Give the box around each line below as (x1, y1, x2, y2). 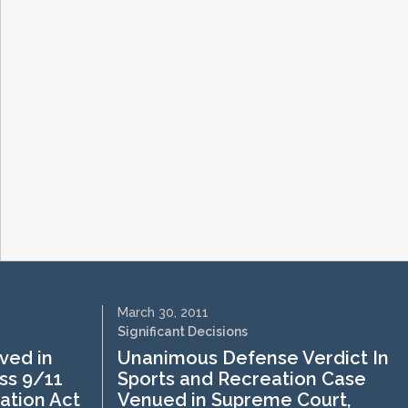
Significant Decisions (117, 324, 248, 339)
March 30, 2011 (117, 305, 209, 320)
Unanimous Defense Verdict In (117, 347, 389, 369)
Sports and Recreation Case (117, 368, 366, 390)
